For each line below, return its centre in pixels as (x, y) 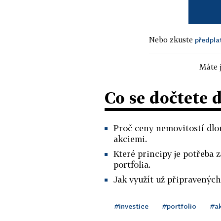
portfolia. (132, 164)
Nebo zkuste (172, 39)
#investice (131, 206)
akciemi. (130, 139)
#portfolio (179, 206)
